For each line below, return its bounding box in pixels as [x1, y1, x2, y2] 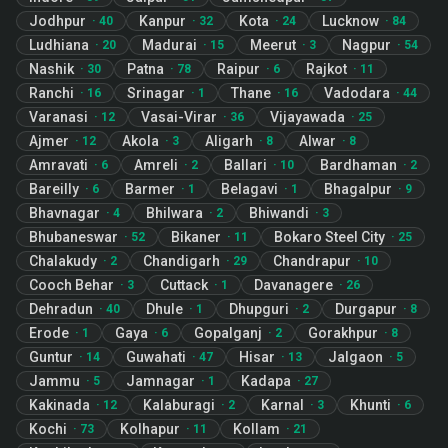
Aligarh [205, 133, 253, 149]
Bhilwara [146, 205, 203, 221]
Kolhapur [120, 421, 180, 437]
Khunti [350, 397, 391, 413]
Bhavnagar [29, 205, 100, 221]
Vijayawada [270, 109, 345, 125]
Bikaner [171, 229, 221, 245]
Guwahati [126, 349, 186, 365]
